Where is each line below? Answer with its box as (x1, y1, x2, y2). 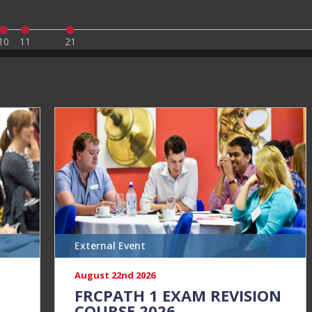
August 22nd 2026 (75, 269, 156, 281)
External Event (75, 239, 146, 252)
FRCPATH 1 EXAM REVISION (75, 285, 282, 306)
